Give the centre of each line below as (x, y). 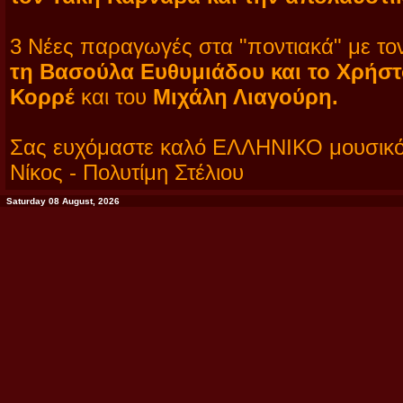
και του (117, 97)
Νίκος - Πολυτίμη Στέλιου (127, 172)
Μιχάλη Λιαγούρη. (246, 97)
